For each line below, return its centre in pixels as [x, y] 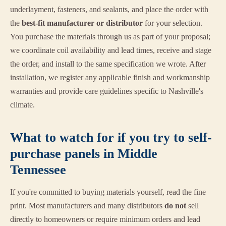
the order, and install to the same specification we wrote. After [108, 64]
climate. [22, 105]
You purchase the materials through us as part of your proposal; [110, 37]
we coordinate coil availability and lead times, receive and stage [111, 50]
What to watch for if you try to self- [111, 138]
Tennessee [38, 170]
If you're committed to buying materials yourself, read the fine [108, 192]
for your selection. [173, 23]
